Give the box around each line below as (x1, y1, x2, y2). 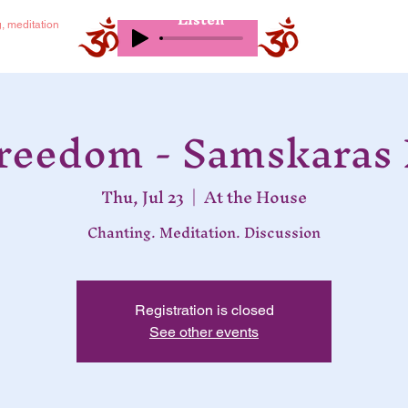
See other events (149, 322, 259, 341)
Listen (178, 3, 224, 36)
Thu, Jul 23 (101, 178, 184, 216)
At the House (204, 178, 307, 216)
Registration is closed (134, 301, 274, 319)
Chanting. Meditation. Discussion (87, 215, 321, 249)
